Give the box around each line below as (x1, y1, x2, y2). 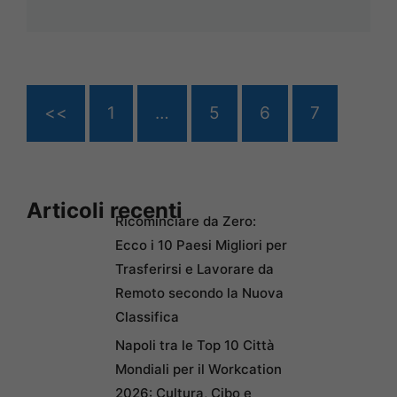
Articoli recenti (27, 198, 183, 224)
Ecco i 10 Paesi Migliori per (115, 237, 287, 254)
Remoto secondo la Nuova (115, 284, 284, 302)
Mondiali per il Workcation (115, 361, 282, 378)
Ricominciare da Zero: (115, 213, 256, 230)
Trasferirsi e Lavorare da (115, 261, 274, 278)
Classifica (115, 308, 179, 326)
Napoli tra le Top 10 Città (115, 337, 275, 354)
